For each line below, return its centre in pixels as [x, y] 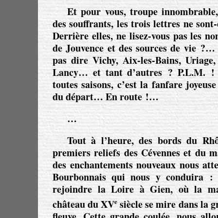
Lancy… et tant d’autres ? [115, 72]
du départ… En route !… [106, 97]
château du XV [84, 204]
